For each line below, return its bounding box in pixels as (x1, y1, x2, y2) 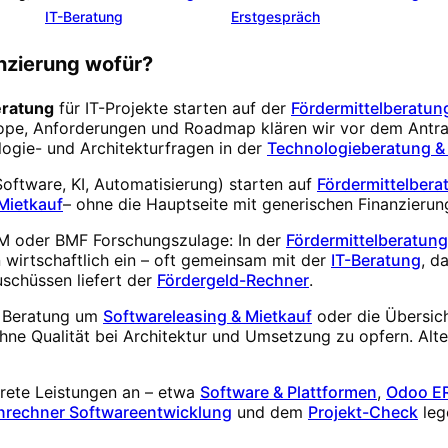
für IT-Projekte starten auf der (54, 98, 286, 119)
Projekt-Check (308, 402, 418, 423)
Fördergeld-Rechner (157, 270, 309, 291)
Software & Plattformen (200, 382, 377, 403)
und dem (237, 402, 303, 423)
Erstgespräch (231, 8, 320, 26)
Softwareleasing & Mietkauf (103, 306, 312, 327)
